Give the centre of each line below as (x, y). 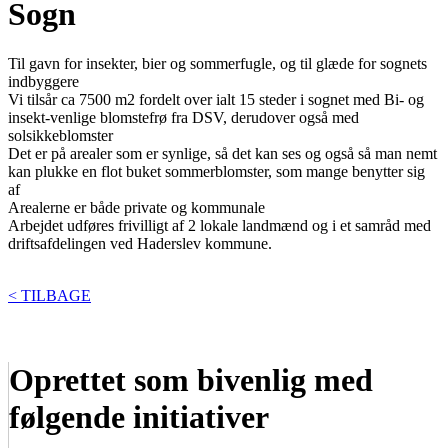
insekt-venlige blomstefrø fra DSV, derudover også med (183, 117)
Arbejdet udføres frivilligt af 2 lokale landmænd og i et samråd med (219, 225)
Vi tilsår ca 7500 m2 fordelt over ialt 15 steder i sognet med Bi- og (216, 99)
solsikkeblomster (60, 135)
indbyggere (43, 81)
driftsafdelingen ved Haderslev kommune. (140, 243)
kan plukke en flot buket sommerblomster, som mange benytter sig (216, 171)
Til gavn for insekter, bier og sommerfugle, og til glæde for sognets (217, 63)
